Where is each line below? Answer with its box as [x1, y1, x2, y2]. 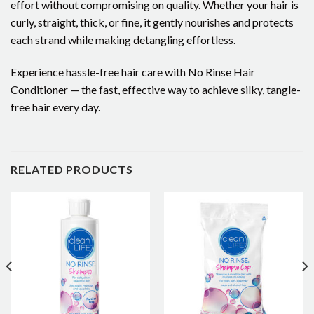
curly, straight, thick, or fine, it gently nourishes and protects [11, 15, 294, 29]
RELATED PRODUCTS [11, 162, 133, 176]
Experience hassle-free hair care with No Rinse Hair [11, 64, 255, 78]
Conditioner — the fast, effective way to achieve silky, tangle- [11, 82, 301, 96]
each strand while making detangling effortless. [11, 33, 235, 47]
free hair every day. [11, 100, 100, 114]
